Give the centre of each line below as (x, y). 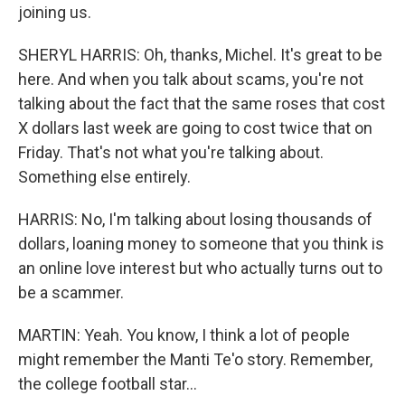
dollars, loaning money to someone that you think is (201, 244)
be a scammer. (71, 292)
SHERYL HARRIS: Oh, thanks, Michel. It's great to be (200, 55)
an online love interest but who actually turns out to (200, 268)
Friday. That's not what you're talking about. (171, 152)
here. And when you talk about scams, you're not (191, 79)
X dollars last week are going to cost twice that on (195, 128)
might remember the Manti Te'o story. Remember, (195, 359)
